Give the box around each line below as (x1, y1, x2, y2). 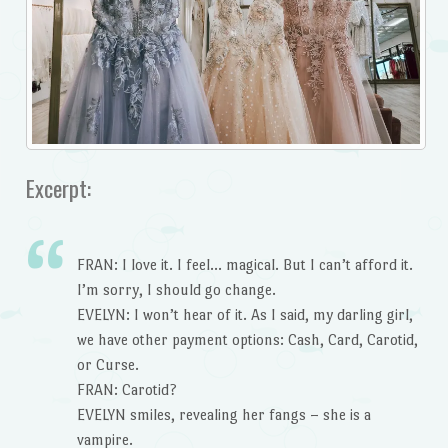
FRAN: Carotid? (76, 380, 177, 398)
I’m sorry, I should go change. (76, 280, 276, 298)
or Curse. (76, 355, 139, 373)
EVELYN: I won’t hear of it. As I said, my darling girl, (76, 305, 413, 323)
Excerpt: (25, 170, 91, 205)
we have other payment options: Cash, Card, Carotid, (76, 330, 418, 348)
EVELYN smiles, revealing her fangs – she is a (76, 405, 371, 423)
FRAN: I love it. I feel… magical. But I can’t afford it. (76, 255, 413, 273)
